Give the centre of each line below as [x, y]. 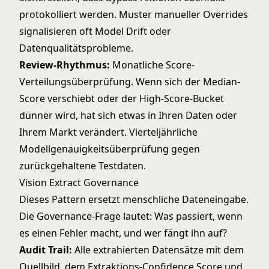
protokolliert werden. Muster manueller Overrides [134, 14]
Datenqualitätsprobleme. [76, 48]
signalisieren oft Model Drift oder [95, 31]
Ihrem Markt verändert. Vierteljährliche [108, 132]
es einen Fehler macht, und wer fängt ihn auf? [123, 233]
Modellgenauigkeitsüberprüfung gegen [110, 149]
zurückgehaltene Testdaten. [83, 166]
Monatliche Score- [152, 65]
